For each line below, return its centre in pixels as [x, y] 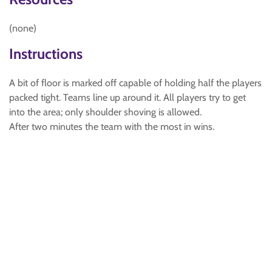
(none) [23, 28]
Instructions [46, 54]
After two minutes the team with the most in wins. [112, 127]
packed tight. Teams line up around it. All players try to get [127, 97]
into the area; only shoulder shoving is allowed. [105, 112]
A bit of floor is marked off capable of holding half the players [135, 83]
